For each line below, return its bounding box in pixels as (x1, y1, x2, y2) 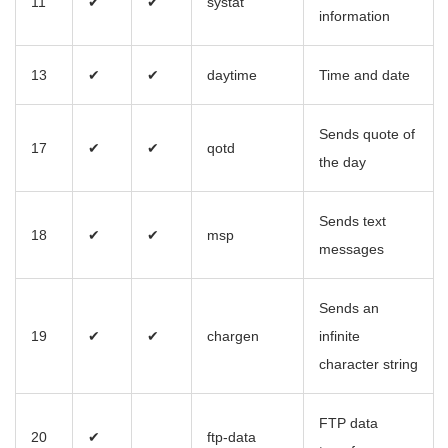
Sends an (319, 300, 379, 317)
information (319, 8, 390, 25)
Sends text (319, 213, 386, 230)
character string (319, 356, 418, 373)
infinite (319, 328, 360, 345)
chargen (207, 328, 259, 345)
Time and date (319, 67, 410, 84)
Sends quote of (319, 126, 415, 143)
